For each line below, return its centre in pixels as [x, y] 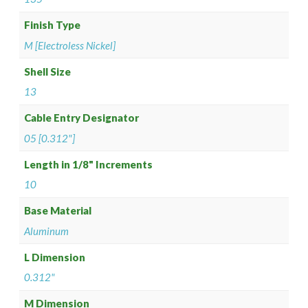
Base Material [58, 211]
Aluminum [47, 231]
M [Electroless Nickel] [70, 45]
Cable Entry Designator [82, 118]
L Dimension [55, 257]
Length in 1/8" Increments [89, 164]
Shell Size [48, 71]
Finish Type [53, 25]
